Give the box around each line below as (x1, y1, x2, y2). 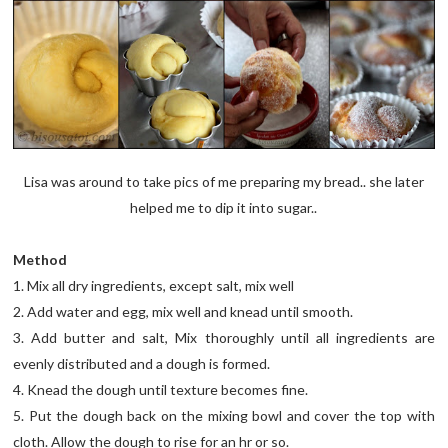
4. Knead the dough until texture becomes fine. (13, 381, 309, 399)
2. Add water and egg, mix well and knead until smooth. (13, 303, 354, 321)
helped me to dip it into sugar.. (130, 199, 318, 217)
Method (13, 251, 68, 269)
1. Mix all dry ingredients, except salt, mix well (13, 277, 295, 295)
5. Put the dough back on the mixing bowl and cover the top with (13, 407, 435, 425)
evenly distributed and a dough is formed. (13, 355, 271, 373)
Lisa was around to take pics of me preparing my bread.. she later (23, 173, 424, 191)
